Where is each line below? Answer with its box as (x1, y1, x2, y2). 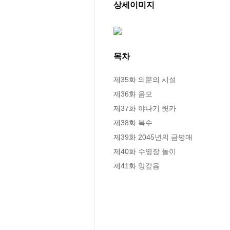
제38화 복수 (113, 118, 152, 127)
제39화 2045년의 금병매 (113, 132, 193, 141)
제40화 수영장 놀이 (113, 147, 176, 156)
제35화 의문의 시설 (113, 75, 176, 84)
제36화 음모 (113, 89, 152, 98)
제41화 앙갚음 (113, 161, 160, 170)
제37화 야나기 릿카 (113, 104, 176, 112)
